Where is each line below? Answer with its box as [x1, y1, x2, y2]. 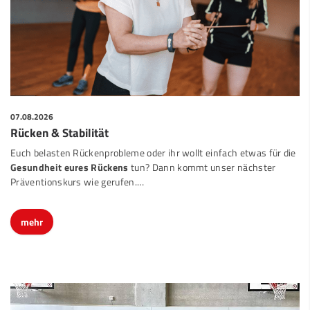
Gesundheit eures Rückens [10, 147, 129, 163]
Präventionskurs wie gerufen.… [10, 162, 145, 178]
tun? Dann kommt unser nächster [128, 147, 276, 163]
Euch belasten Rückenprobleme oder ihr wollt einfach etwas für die [10, 133, 296, 149]
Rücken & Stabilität [10, 111, 109, 129]
